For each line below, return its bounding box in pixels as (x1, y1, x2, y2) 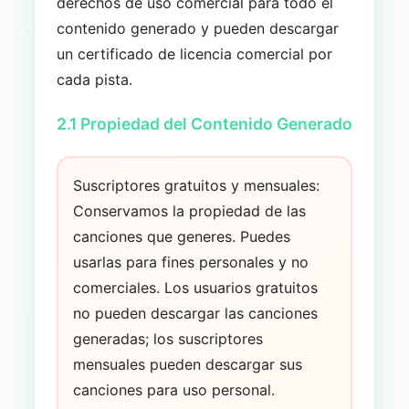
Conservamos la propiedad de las (72, 201, 306, 220)
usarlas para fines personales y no (72, 252, 309, 271)
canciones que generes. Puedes (72, 226, 290, 246)
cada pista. (56, 69, 132, 89)
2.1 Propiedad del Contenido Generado (56, 113, 352, 133)
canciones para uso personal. (72, 380, 275, 399)
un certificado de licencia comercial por (56, 44, 332, 63)
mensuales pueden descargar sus (72, 354, 302, 373)
